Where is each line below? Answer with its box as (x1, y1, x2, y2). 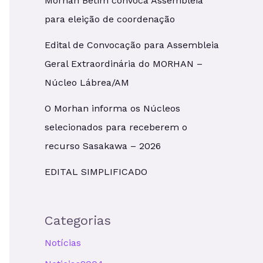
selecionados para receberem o (45, 121, 187, 133)
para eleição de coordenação (45, 13, 175, 25)
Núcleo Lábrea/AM (45, 76, 129, 88)
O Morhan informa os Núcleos (45, 102, 180, 114)
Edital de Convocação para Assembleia (45, 39, 219, 50)
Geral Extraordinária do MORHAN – (45, 58, 203, 69)
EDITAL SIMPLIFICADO (45, 166, 147, 177)
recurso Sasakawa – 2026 (45, 140, 161, 151)
